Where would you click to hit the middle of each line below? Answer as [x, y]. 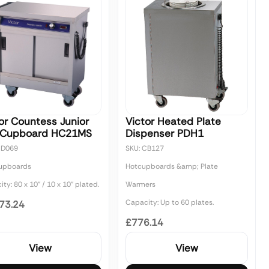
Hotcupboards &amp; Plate [172, 166]
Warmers [141, 184]
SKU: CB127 [145, 148]
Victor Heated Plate [173, 121]
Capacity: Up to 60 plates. [170, 202]
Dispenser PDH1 [165, 133]
